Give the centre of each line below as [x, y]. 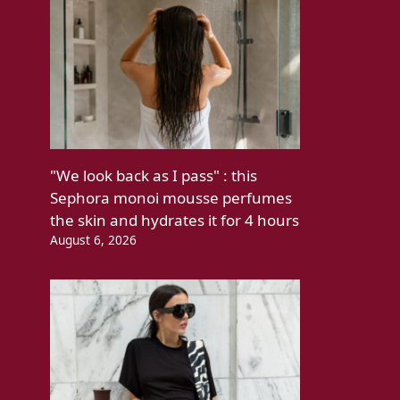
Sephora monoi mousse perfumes [171, 198]
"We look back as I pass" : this [154, 176]
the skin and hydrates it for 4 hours [175, 221]
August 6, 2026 [93, 240]
